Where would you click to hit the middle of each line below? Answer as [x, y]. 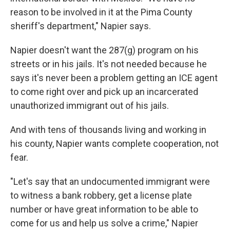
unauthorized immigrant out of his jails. [90, 106]
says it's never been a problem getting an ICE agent [114, 78]
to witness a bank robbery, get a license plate [101, 195]
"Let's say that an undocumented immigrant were [110, 181]
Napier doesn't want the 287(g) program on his [104, 50]
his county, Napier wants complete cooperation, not [114, 143]
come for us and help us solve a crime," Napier [104, 223]
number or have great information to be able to [104, 209]
